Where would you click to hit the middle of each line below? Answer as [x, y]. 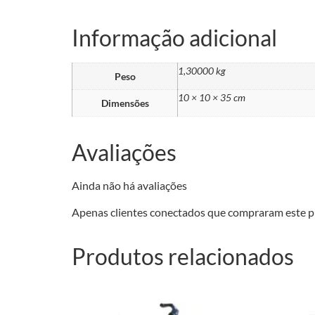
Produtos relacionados [183, 256]
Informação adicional [174, 37]
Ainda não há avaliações [129, 185]
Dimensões [125, 103]
